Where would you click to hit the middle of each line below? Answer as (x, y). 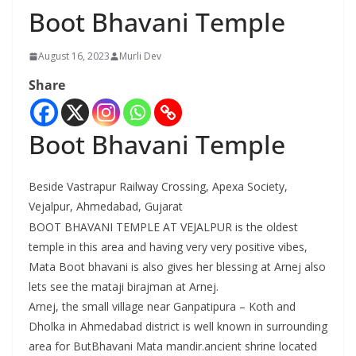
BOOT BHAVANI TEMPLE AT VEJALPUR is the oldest (163, 227)
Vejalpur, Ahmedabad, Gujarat (106, 207)
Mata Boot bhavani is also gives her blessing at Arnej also (177, 267)
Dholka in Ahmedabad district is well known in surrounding (178, 327)
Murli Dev (140, 56)
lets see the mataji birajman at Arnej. (124, 287)
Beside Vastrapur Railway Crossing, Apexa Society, (158, 187)
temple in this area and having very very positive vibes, (168, 247)
